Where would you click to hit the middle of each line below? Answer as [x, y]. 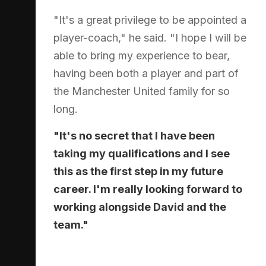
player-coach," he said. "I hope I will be [150, 37]
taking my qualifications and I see [142, 153]
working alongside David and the [140, 207]
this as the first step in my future [138, 171]
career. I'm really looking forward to [148, 189]
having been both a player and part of [146, 73]
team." [71, 224]
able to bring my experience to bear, [142, 55]
